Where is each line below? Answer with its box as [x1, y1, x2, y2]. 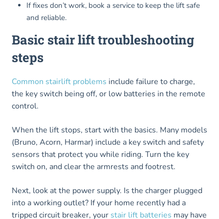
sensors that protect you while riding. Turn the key [12, 149, 189, 160]
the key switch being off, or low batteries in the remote [12, 88, 205, 100]
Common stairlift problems [12, 76, 107, 88]
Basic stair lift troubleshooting [12, 31, 194, 48]
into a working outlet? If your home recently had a [12, 197, 186, 209]
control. [12, 101, 39, 112]
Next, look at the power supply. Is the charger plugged [12, 185, 202, 197]
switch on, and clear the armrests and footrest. [12, 161, 175, 173]
